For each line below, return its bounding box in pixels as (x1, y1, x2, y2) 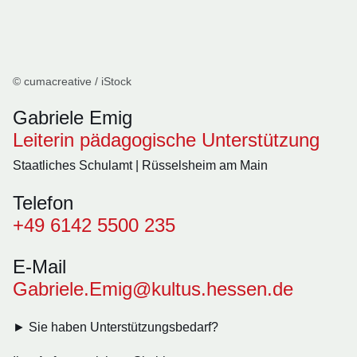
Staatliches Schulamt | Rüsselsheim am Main (13, 159, 268, 172)
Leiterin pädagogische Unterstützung (13, 129, 320, 151)
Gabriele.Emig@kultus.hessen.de (13, 278, 293, 300)
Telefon (13, 192, 73, 214)
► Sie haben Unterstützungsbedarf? (13, 320, 222, 334)
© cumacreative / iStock (13, 75, 131, 88)
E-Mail (13, 256, 66, 277)
